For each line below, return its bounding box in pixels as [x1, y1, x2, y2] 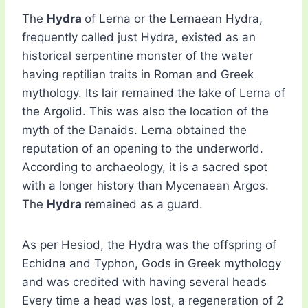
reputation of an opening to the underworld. [22, 142, 263, 156]
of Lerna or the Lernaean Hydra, [85, 12, 263, 26]
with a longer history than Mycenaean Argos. [22, 179, 269, 193]
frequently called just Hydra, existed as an [22, 30, 256, 45]
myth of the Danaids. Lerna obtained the [22, 123, 247, 137]
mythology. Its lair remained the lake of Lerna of [22, 86, 285, 100]
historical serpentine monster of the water [22, 49, 253, 63]
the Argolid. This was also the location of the [22, 104, 269, 119]
